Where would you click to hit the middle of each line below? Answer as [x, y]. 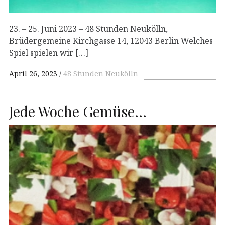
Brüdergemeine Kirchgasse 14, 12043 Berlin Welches [111, 40]
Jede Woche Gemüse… [78, 111]
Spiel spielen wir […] [49, 52]
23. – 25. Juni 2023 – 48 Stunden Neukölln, [88, 28]
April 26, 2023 [33, 73]
